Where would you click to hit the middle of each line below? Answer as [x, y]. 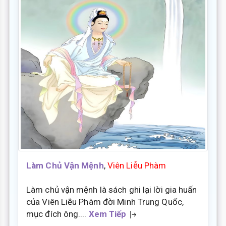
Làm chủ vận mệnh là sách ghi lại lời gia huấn [112, 189]
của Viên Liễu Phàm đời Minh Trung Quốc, [105, 202]
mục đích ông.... [58, 214]
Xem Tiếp [107, 214]
